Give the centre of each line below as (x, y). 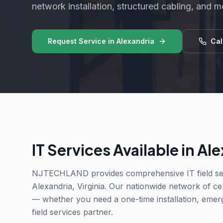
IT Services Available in (114, 150)
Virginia (91, 186)
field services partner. (72, 212)
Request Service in (82, 41)
